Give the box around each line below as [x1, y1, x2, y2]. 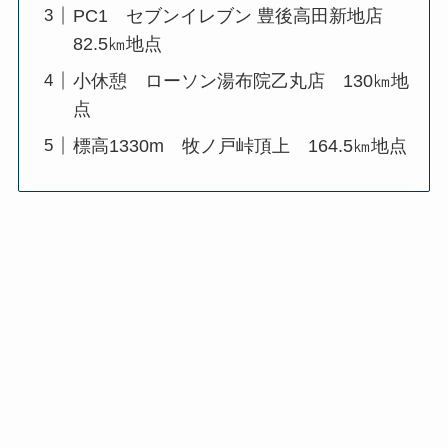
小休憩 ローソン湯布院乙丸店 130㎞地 [72, 70, 409, 91]
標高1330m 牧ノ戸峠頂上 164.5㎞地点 [72, 135, 407, 156]
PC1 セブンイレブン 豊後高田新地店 [72, 5, 401, 26]
